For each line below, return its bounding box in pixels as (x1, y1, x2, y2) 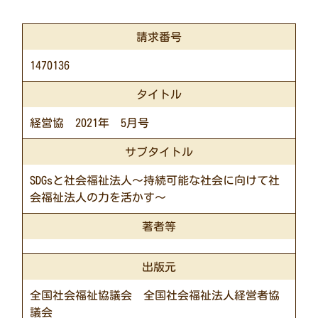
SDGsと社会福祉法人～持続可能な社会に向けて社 (30, 175, 280, 187)
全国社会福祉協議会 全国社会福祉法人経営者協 (30, 290, 280, 302)
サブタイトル (125, 146, 193, 158)
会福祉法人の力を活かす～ (30, 192, 172, 204)
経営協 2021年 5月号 (30, 117, 150, 129)
